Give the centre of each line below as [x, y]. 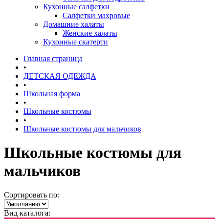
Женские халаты [90, 33]
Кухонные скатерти [76, 42]
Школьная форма [52, 94]
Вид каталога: [27, 213]
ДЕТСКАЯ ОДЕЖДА [60, 76]
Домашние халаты [74, 24]
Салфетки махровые [96, 15]
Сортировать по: [32, 195]
